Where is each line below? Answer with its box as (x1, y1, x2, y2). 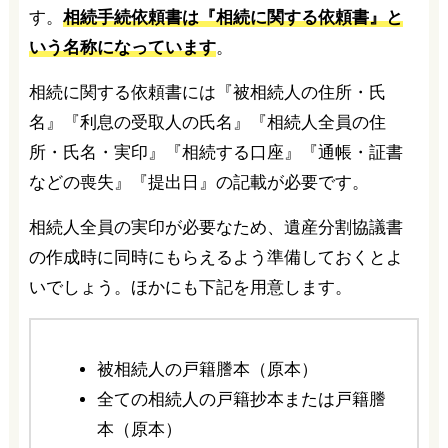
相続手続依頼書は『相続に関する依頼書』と (62, 7, 403, 27)
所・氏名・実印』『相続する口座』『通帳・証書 (28, 142, 403, 162)
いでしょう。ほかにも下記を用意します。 (28, 277, 352, 297)
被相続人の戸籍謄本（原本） (96, 359, 318, 379)
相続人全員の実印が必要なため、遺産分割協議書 (28, 217, 403, 237)
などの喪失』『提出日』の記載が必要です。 (28, 172, 369, 192)
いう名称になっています (28, 37, 216, 57)
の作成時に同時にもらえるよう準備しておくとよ (28, 247, 403, 267)
